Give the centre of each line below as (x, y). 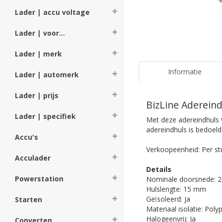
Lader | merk (38, 54)
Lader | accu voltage (52, 12)
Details (159, 169)
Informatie (185, 71)
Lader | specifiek (45, 116)
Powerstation (39, 179)
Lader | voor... (40, 33)
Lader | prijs (37, 95)
